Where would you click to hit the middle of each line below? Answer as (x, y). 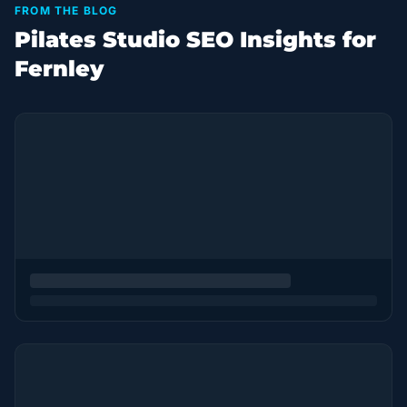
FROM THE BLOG (66, 10)
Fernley (59, 69)
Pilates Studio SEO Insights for (195, 40)
